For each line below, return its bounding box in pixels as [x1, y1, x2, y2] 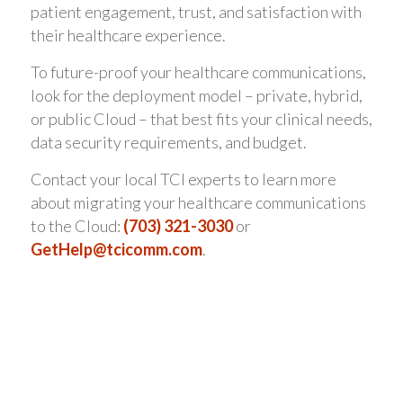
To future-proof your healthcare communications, [30, 61, 366, 82]
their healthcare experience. [30, 24, 226, 45]
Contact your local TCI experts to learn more [30, 169, 336, 190]
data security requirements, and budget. [30, 131, 307, 152]
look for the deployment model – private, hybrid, [30, 85, 363, 105]
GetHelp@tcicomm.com [30, 239, 202, 260]
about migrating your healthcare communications [30, 193, 366, 213]
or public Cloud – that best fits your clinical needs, [30, 108, 372, 129]
